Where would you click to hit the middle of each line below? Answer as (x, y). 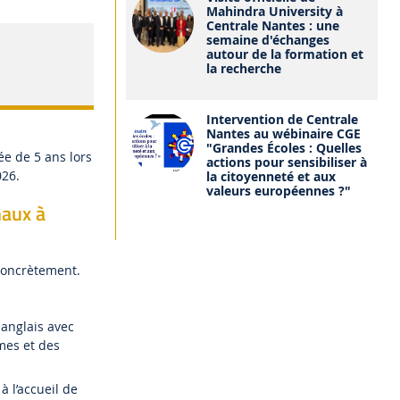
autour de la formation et (285, 54)
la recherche (244, 69)
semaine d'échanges (268, 40)
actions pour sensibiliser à (287, 162)
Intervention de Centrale (283, 119)
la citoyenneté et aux (271, 176)
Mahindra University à (275, 12)
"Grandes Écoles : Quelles (284, 147)
